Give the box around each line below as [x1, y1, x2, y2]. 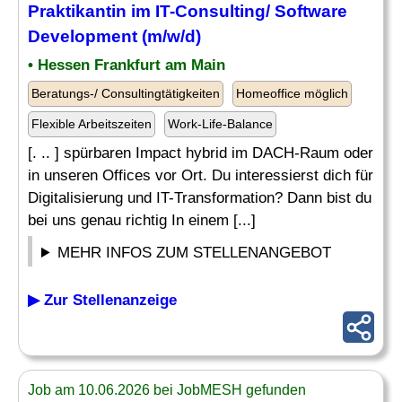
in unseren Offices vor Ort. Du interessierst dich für [28, 167, 373, 184]
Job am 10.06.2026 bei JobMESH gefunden [28, 382, 306, 398]
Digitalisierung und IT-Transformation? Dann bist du [28, 189, 371, 206]
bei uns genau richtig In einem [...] [28, 212, 256, 229]
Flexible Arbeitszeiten [31, 117, 152, 131]
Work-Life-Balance [168, 117, 273, 131]
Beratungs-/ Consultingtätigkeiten [31, 86, 220, 100]
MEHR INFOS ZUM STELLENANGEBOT [57, 244, 332, 261]
